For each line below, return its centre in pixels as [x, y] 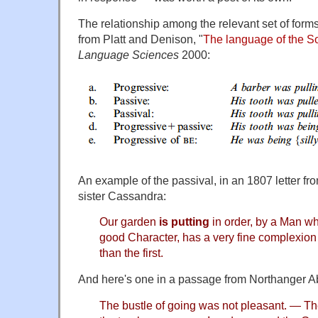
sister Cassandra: [122, 196]
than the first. [131, 253]
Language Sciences [128, 54]
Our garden [129, 222]
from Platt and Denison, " [141, 39]
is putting [186, 222]
